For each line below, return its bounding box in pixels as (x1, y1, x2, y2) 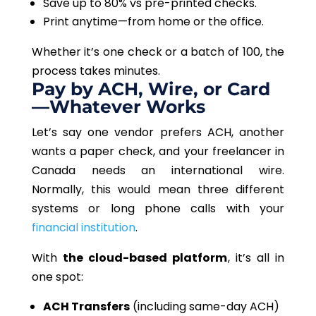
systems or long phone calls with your (31, 200, 285, 217)
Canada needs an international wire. (31, 162, 285, 178)
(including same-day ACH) (129, 298, 279, 315)
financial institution (31, 219, 135, 236)
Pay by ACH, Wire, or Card (31, 78, 270, 99)
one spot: (31, 268, 83, 285)
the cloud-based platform (63, 249, 228, 266)
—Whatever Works (31, 95, 205, 117)
